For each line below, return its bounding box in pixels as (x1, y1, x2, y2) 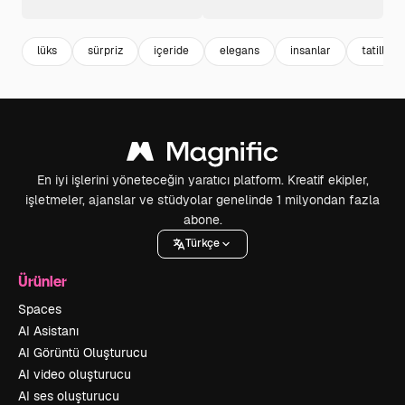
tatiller (362, 43, 395, 59)
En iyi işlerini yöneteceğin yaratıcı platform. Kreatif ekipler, (36, 171, 369, 188)
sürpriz (88, 43, 123, 59)
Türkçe (185, 236, 220, 251)
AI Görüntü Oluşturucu (18, 344, 147, 361)
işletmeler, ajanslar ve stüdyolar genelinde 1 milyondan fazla (25, 191, 380, 208)
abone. (183, 211, 222, 228)
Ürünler (18, 270, 67, 290)
